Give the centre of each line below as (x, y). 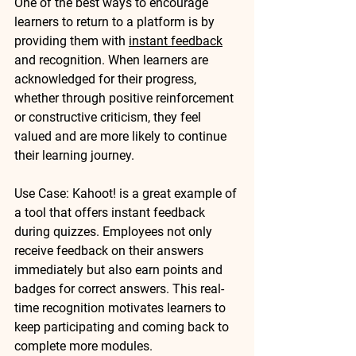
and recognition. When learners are (113, 60)
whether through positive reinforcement (126, 98)
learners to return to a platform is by (116, 21)
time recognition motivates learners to (122, 308)
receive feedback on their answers (110, 250)
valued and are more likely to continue (122, 136)
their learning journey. (74, 155)
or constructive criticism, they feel (109, 117)
